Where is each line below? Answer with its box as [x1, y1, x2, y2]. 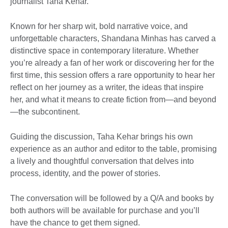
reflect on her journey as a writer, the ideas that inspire [10, 82, 204, 92]
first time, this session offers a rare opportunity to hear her [10, 70, 215, 79]
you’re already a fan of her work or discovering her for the [10, 58, 214, 67]
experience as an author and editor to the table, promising [10, 144, 217, 153]
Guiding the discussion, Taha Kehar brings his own [10, 132, 193, 141]
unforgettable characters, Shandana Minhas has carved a [10, 34, 216, 43]
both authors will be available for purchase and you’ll [10, 206, 199, 215]
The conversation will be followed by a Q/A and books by [10, 193, 214, 203]
